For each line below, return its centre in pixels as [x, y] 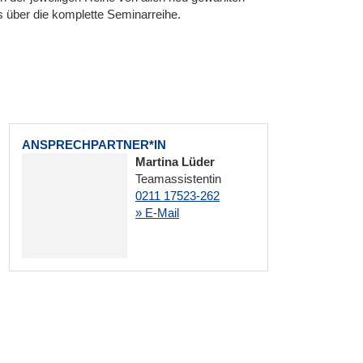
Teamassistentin [178, 179]
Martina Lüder [175, 162]
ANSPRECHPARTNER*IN [94, 145]
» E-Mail [157, 213]
